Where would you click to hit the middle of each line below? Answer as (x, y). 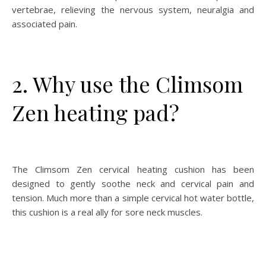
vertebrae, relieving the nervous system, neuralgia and (133, 9)
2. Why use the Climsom (127, 83)
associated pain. (45, 23)
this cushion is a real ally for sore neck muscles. (107, 212)
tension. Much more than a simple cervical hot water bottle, (133, 197)
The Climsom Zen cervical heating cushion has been (133, 169)
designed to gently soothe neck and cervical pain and (133, 183)
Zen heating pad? (96, 112)
